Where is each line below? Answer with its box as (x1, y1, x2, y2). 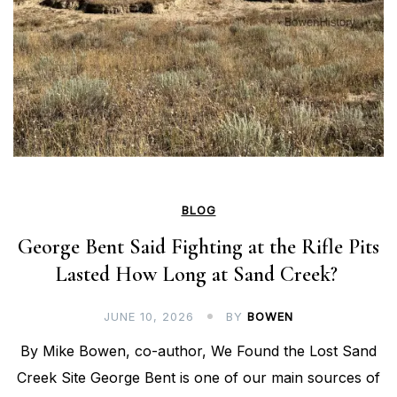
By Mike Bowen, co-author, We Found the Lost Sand (20, 342, 377, 361)
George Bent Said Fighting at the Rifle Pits (18, 234, 379, 261)
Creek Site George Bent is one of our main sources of (17, 369, 380, 387)
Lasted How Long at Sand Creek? (54, 261, 343, 288)
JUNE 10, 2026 (104, 309, 194, 324)
